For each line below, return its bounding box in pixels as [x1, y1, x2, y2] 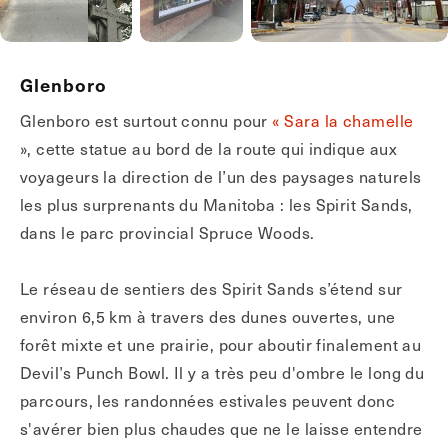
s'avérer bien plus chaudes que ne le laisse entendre [20, 416, 423, 440]
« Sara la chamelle [272, 108, 414, 132]
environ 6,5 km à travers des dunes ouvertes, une [20, 304, 396, 328]
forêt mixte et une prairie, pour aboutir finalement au [20, 332, 422, 356]
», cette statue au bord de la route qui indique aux [20, 136, 397, 160]
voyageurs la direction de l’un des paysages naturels [20, 164, 422, 188]
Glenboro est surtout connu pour [20, 108, 273, 132]
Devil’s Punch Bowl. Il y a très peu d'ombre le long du [20, 360, 425, 384]
